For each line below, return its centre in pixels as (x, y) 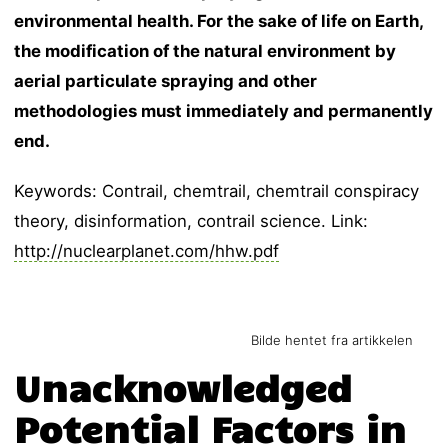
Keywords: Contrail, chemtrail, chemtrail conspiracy (217, 191)
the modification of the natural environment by (205, 51)
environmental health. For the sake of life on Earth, (219, 21)
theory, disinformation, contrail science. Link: (191, 221)
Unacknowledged (183, 387)
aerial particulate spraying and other (166, 81)
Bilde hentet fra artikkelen (331, 340)
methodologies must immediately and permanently (224, 111)
